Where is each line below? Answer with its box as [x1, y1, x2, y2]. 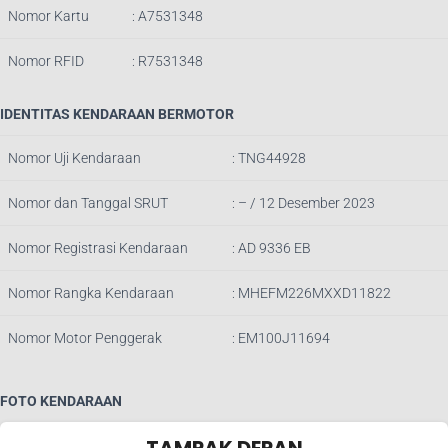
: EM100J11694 [232, 330, 330, 346]
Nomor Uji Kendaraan [8, 150, 141, 166]
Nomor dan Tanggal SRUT [8, 195, 168, 211]
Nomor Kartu [8, 8, 89, 24]
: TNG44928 [232, 150, 306, 166]
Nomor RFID [8, 53, 84, 69]
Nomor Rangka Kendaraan [8, 285, 174, 301]
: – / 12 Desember [232, 195, 343, 211]
